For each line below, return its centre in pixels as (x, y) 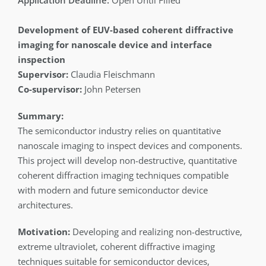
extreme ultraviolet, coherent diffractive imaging (116, 246)
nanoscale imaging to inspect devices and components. (130, 145)
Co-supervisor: (50, 89)
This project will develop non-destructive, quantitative (127, 160)
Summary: (40, 116)
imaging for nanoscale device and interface (115, 45)
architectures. (45, 205)
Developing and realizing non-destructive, (156, 232)
